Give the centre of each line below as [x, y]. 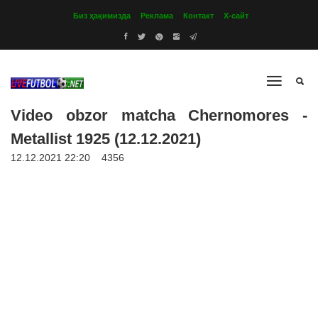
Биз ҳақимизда [102, 16]
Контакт [198, 16]
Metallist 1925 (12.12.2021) [106, 139]
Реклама [157, 16]
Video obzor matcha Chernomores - [159, 115]
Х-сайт [236, 16]
